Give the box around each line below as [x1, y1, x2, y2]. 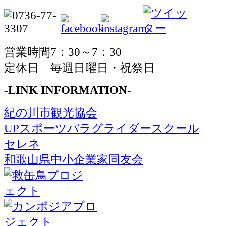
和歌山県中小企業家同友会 [4, 153, 143, 166]
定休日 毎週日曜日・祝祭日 [4, 61, 155, 74]
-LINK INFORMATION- [4, 83, 131, 96]
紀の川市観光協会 [4, 106, 97, 119]
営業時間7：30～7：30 [4, 45, 122, 59]
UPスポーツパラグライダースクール [4, 122, 199, 135]
